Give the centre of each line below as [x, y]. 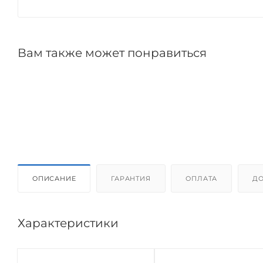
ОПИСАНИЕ [54, 178]
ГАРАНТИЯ [131, 178]
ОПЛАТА [202, 178]
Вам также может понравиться [112, 53]
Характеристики [68, 223]
